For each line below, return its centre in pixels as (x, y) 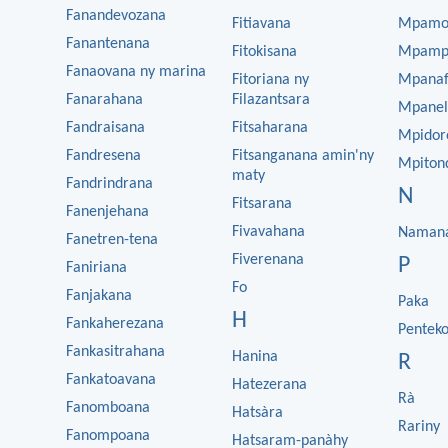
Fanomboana (108, 408)
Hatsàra (257, 413)
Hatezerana (269, 385)
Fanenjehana (107, 212)
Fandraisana (105, 128)
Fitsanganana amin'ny (303, 156)
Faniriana (96, 268)
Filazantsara (271, 100)
